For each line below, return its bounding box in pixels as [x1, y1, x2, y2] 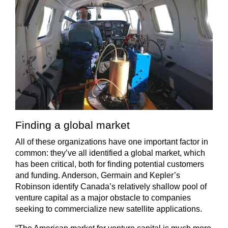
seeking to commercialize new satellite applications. [15, 205, 202, 214]
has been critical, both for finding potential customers [15, 160, 204, 169]
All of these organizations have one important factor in [15, 137, 208, 147]
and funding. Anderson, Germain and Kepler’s [15, 171, 180, 180]
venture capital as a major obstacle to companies [15, 193, 191, 203]
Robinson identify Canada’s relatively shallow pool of [15, 182, 207, 191]
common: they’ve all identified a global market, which [15, 149, 205, 158]
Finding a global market [15, 119, 130, 131]
